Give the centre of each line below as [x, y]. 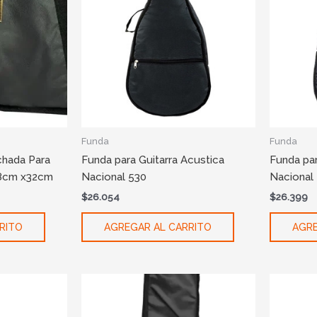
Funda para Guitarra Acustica [152, 160]
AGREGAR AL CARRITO [157, 227]
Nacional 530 [114, 177]
